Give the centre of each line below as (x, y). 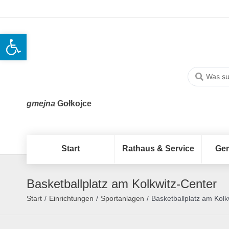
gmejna (41, 104)
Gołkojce (73, 104)
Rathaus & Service (158, 149)
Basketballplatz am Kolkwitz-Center (122, 184)
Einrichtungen (71, 199)
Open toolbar (30, 38)
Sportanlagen (122, 199)
